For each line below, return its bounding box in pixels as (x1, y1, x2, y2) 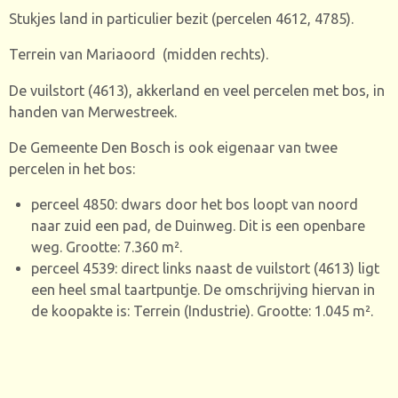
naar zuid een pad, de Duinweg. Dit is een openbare (30, 218, 365, 235)
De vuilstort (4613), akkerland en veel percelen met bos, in (9, 82, 385, 99)
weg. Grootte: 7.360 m (30, 239, 174, 256)
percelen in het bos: (9, 160, 135, 177)
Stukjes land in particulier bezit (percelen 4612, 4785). (9, 10, 354, 27)
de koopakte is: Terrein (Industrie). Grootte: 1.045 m (30, 303, 365, 320)
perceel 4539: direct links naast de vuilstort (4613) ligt (30, 260, 379, 277)
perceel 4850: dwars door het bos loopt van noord (30, 196, 358, 213)
